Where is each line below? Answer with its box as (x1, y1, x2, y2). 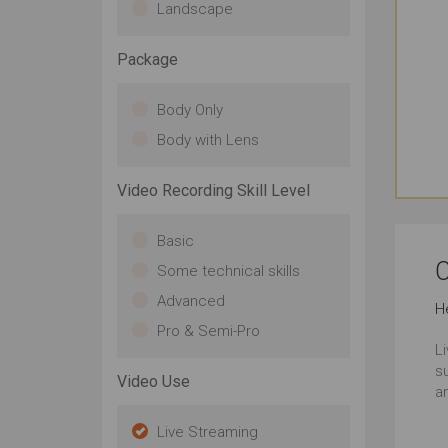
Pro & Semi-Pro (157, 322, 260, 340)
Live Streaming (157, 423, 258, 441)
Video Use (117, 372, 190, 391)
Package (117, 50, 178, 69)
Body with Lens (157, 131, 259, 149)
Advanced (157, 292, 225, 310)
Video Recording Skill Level (117, 181, 310, 200)
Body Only (157, 101, 223, 119)
